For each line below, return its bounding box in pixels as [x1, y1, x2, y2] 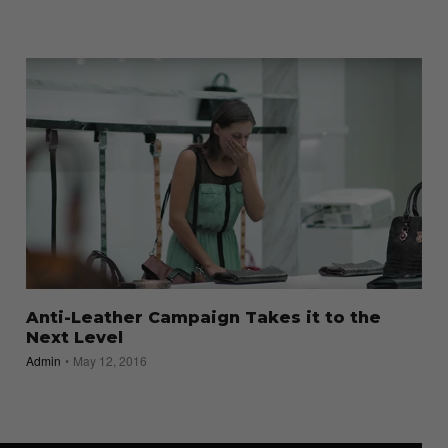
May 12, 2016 [72, 352, 147, 370]
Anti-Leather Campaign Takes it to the [25, 308, 381, 328]
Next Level [25, 328, 123, 348]
